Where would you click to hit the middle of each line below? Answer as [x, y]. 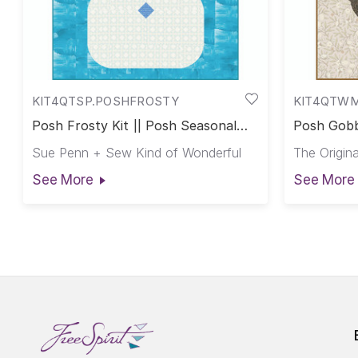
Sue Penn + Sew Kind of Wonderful [136, 152]
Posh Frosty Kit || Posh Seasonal [134, 126]
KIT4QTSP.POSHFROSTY [105, 101]
